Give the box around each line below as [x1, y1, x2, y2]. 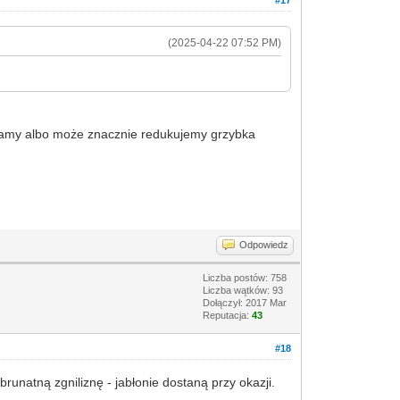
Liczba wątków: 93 [203, 285, 284, 296]
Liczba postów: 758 [203, 272, 287, 283]
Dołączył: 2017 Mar [203, 297, 287, 308]
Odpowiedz [239, 239, 289, 250]
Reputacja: [203, 310, 253, 321]
